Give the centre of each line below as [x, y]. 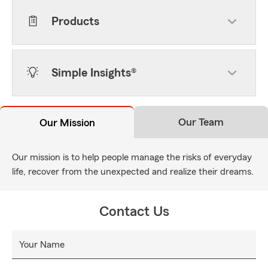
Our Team [201, 122]
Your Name [42, 245]
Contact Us [134, 212]
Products [75, 22]
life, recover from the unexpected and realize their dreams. [133, 172]
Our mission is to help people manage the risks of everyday [132, 157]
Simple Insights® [94, 73]
